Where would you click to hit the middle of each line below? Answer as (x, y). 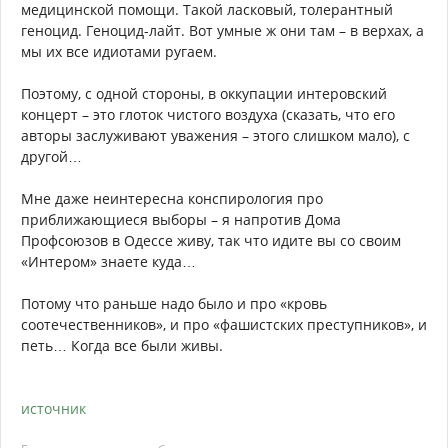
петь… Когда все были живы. (122, 346)
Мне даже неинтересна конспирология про (172, 199)
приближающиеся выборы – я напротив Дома (181, 220)
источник (53, 409)
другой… (51, 157)
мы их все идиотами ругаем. (119, 52)
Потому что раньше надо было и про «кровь (174, 304)
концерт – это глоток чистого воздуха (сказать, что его (208, 115)
